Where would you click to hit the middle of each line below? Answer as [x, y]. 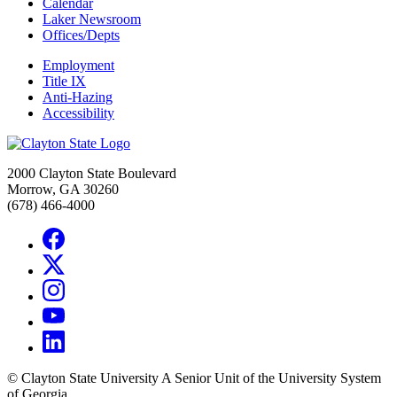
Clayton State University [88, 378]
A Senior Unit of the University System [271, 378]
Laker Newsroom [92, 19]
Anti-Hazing [78, 97]
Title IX [64, 81]
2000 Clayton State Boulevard [92, 173]
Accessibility [78, 113]
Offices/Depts [81, 35]
